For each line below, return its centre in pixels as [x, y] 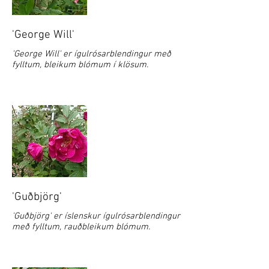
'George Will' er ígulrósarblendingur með [92, 54]
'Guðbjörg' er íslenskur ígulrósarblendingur [96, 216]
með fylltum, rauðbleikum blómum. [81, 227]
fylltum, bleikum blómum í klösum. [80, 65]
